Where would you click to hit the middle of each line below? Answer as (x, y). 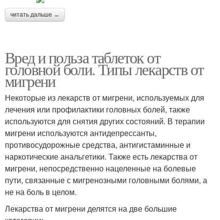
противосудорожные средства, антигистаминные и (98, 144)
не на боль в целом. (41, 192)
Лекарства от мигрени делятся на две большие (91, 208)
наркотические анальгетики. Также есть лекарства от (101, 156)
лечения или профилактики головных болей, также (97, 109)
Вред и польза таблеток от (82, 57)
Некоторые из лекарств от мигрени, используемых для (105, 97)
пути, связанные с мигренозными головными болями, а (106, 180)
